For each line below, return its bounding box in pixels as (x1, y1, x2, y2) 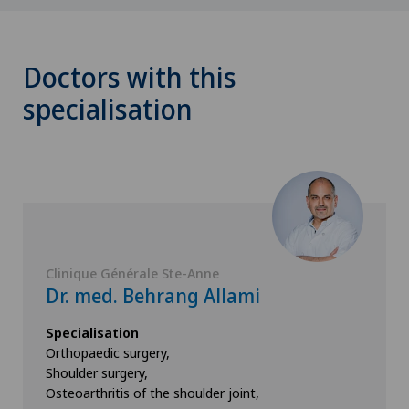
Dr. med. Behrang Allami (46, 283, 260, 309)
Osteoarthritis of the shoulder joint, (46, 383, 259, 402)
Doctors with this (23, 58, 236, 96)
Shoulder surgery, (46, 363, 148, 382)
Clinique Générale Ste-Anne (46, 264, 219, 282)
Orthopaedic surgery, (46, 343, 170, 362)
